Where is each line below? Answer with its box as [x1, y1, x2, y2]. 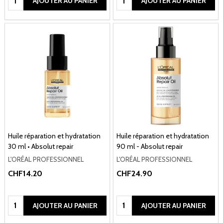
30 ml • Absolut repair [8, 142, 73, 151]
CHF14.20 [8, 168, 42, 178]
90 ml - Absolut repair [116, 142, 183, 151]
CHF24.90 [116, 168, 152, 178]
